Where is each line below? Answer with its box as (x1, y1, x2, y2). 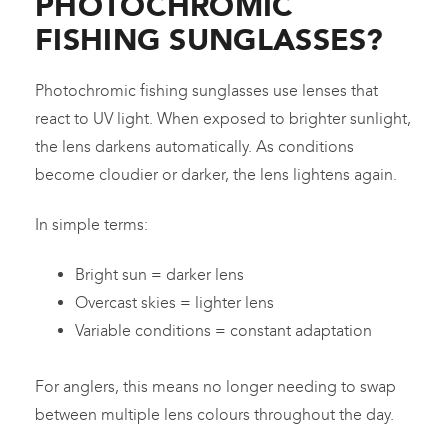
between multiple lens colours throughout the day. (35, 404, 394, 424)
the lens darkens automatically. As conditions (35, 136, 354, 156)
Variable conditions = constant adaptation (75, 320, 372, 340)
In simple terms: (35, 214, 148, 234)
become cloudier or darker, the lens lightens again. (35, 164, 397, 184)
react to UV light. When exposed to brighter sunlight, (35, 108, 411, 128)
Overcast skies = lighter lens (75, 292, 274, 312)
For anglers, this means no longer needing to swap (35, 376, 396, 396)
